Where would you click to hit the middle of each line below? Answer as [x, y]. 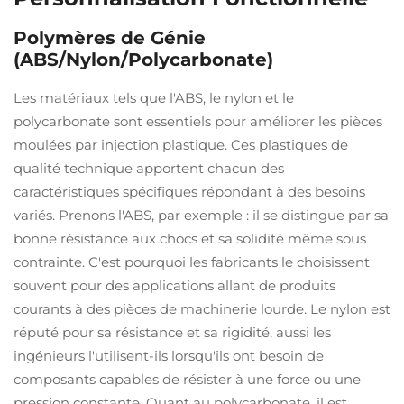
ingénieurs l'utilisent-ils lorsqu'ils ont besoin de [169, 356]
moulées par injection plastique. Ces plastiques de [181, 145]
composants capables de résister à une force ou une [187, 379]
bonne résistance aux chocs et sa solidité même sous [190, 239]
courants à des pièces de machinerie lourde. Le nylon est [202, 309]
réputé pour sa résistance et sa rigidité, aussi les [172, 332]
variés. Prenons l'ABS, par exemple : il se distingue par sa [201, 215]
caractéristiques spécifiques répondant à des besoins [189, 192]
